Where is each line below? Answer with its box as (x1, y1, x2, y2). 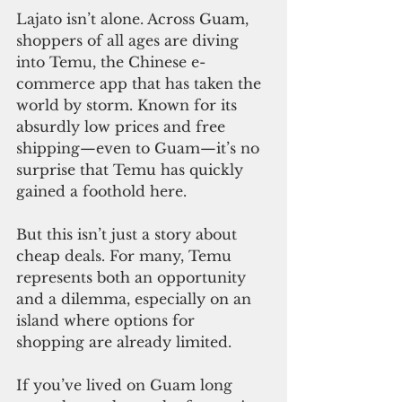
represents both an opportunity (16, 268, 250, 287)
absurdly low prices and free (16, 118, 230, 136)
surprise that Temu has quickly (16, 161, 248, 179)
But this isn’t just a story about (16, 225, 241, 244)
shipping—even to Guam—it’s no (16, 139, 264, 158)
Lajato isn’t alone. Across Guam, (16, 10, 253, 29)
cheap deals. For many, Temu (16, 247, 236, 266)
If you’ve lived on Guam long (16, 376, 237, 395)
